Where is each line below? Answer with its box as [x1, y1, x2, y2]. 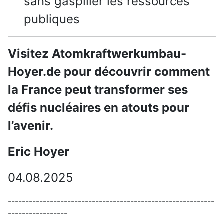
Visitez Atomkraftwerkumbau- [8, 46, 186, 61]
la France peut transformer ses [8, 82, 188, 97]
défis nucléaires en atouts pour [8, 100, 189, 115]
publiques [24, 12, 80, 27]
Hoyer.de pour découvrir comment [8, 64, 210, 79]
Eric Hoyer [8, 144, 69, 159]
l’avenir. [8, 118, 53, 133]
